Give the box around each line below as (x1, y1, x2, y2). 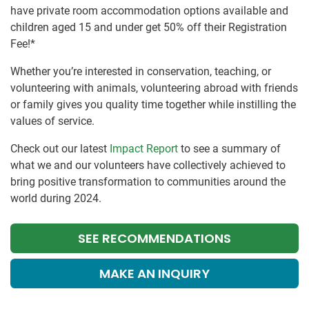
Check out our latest (10, 142, 110, 155)
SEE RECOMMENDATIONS (78, 230, 231, 247)
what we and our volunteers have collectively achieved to (10, 159, 286, 172)
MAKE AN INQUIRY (99, 265, 210, 282)
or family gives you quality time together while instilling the (10, 98, 296, 111)
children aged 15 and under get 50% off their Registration (10, 21, 287, 34)
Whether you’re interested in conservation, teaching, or (10, 65, 271, 78)
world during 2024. (10, 192, 101, 205)
